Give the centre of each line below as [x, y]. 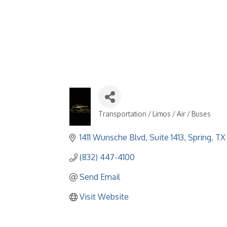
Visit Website [104, 197]
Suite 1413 [167, 137]
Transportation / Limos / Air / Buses [155, 114]
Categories [121, 121]
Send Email [100, 177]
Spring [200, 137]
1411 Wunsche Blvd [112, 137]
